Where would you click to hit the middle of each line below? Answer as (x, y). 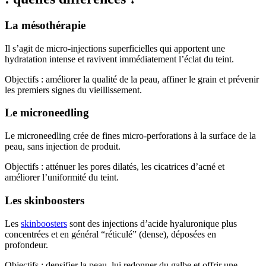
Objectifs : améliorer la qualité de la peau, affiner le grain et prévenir (132, 79)
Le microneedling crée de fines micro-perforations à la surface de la (130, 136)
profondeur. (26, 245)
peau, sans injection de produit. (63, 147)
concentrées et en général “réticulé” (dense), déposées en (110, 234)
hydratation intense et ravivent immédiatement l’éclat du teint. (119, 59)
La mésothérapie (45, 25)
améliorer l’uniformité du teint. (62, 178)
